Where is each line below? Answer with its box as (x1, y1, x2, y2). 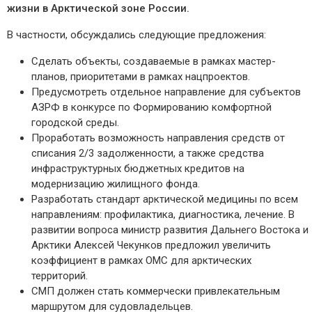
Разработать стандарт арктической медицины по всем (31, 193, 298, 206)
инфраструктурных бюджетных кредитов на (31, 162, 244, 175)
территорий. (31, 270, 88, 283)
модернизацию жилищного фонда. (31, 178, 200, 191)
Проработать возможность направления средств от (31, 132, 285, 145)
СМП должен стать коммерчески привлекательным (31, 285, 280, 298)
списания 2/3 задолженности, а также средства (31, 147, 264, 160)
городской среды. (31, 116, 119, 130)
